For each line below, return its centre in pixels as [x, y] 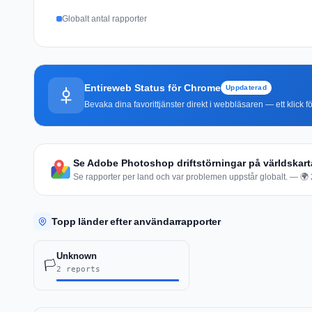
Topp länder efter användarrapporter [136, 221]
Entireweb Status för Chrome [153, 87]
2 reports [78, 269]
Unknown [77, 256]
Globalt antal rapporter [104, 18]
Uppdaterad [246, 87]
